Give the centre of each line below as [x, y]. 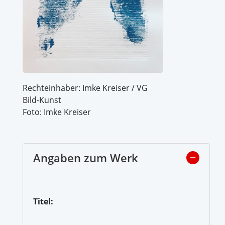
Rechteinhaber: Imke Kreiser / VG [85, 88]
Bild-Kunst [42, 100]
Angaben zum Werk [86, 157]
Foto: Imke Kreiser [57, 112]
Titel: [43, 201]
